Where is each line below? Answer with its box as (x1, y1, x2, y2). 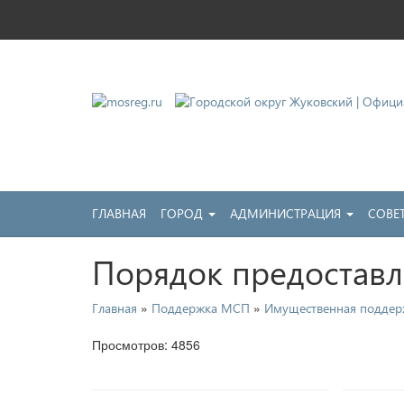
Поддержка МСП (151, 298, 250, 317)
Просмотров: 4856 (92, 335, 200, 353)
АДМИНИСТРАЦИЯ (230, 204, 344, 222)
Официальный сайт (92, 142, 314, 176)
